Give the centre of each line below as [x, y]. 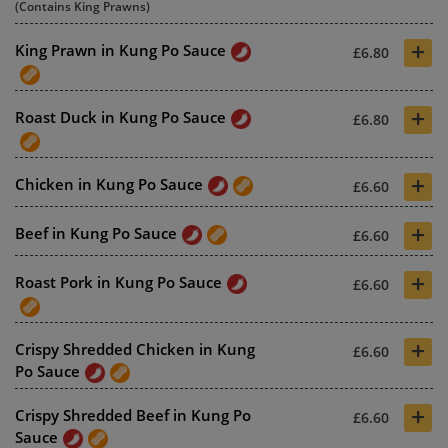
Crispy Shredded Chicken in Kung [135, 348]
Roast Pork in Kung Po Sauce [118, 282]
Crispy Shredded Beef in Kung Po [133, 414]
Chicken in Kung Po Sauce [109, 184]
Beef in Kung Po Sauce [96, 233]
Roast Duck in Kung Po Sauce [120, 117]
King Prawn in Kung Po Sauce [120, 50]
